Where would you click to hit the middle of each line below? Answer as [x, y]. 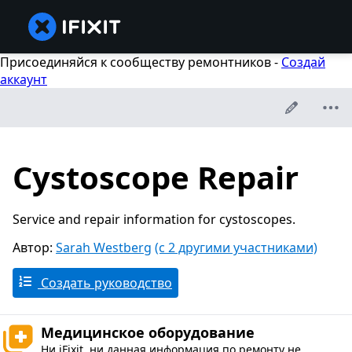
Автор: [34, 248]
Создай [303, 62]
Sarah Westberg [104, 248]
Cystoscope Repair [156, 178]
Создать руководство [105, 283]
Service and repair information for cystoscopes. [154, 220]
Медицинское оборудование [148, 333]
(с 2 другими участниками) [236, 248]
